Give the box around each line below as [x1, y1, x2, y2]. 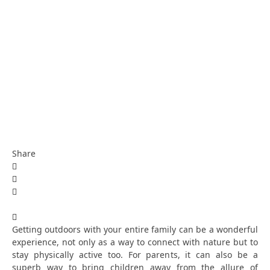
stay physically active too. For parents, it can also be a [12, 248, 258, 260]
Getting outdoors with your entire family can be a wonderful [12, 223, 258, 235]
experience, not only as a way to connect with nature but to [12, 236, 258, 248]
